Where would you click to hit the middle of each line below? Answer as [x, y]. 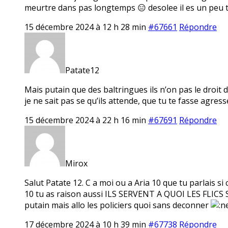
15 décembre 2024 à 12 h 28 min [85, 27]
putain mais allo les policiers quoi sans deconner [118, 205]
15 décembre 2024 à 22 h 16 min [85, 120]
